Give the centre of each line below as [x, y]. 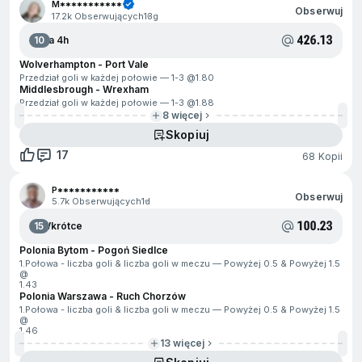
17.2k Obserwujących [98, 16]
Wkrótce [61, 226]
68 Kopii [322, 156]
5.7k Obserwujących [97, 201]
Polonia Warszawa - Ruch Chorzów [103, 296]
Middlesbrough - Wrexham [84, 89]
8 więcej [182, 115]
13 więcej [182, 343]
